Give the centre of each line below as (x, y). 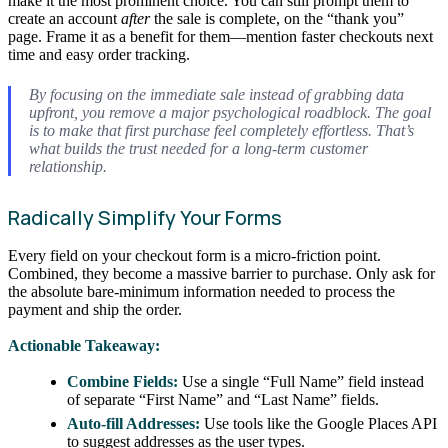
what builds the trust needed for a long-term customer (198, 149)
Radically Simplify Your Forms (145, 218)
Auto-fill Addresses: (134, 423)
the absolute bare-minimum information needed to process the (201, 292)
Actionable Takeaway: (84, 345)
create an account (64, 18)
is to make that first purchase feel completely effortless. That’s (221, 131)
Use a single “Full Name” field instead (301, 381)
